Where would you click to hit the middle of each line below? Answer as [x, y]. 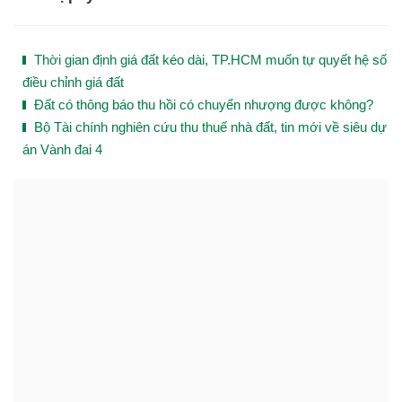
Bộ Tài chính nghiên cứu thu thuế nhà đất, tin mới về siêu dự [210, 127]
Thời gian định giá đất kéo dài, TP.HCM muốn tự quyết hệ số [210, 60]
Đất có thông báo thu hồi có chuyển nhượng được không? [204, 105]
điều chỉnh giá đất [73, 83]
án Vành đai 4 [62, 150]
